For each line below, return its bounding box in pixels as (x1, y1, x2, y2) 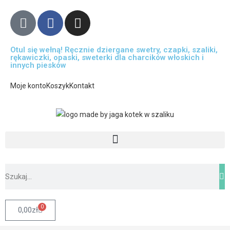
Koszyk (46, 82, 69, 90)
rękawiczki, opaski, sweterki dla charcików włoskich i (10, 53, 204, 62)
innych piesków (10, 61, 66, 70)
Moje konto (10, 82, 46, 90)
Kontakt (69, 82, 94, 90)
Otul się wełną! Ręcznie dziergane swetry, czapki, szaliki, (10, 45, 218, 54)
